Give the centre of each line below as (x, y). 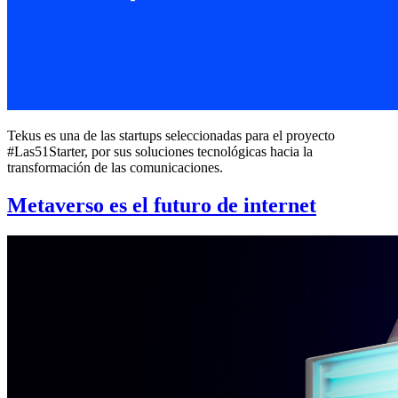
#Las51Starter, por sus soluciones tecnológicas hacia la (160, 152)
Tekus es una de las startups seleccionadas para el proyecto (171, 136)
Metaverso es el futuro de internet (162, 206)
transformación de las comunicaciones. (115, 168)
